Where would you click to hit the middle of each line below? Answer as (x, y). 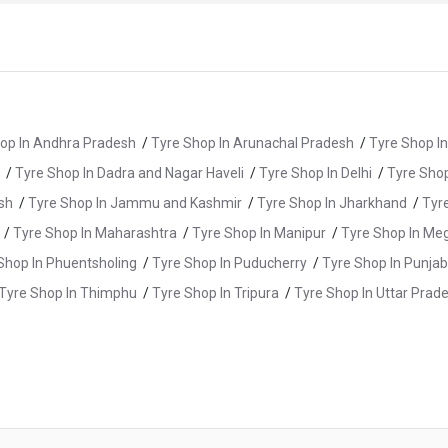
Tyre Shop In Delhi (315, 173)
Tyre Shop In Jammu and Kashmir (135, 203)
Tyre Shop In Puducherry (229, 263)
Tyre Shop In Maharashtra (95, 233)
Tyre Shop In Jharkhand (332, 203)
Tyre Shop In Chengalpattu (268, 409)
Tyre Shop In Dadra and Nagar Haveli (129, 173)
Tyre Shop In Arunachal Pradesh (252, 143)
